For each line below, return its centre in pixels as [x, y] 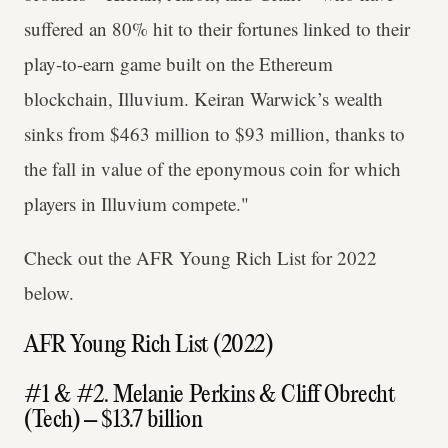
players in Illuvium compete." [136, 204]
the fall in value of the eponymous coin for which [212, 169]
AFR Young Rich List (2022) [148, 346]
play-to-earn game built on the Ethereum [178, 64]
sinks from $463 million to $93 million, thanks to [214, 134]
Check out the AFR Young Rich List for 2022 [200, 258]
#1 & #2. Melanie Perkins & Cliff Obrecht [210, 395]
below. [49, 293]
